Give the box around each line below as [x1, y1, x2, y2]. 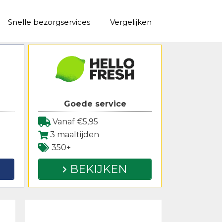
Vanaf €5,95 [51, 116, 98, 126]
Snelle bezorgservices [8, 17, 90, 27]
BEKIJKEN [67, 163, 127, 176]
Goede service [63, 99, 126, 109]
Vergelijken [110, 17, 152, 27]
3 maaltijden [48, 129, 99, 139]
